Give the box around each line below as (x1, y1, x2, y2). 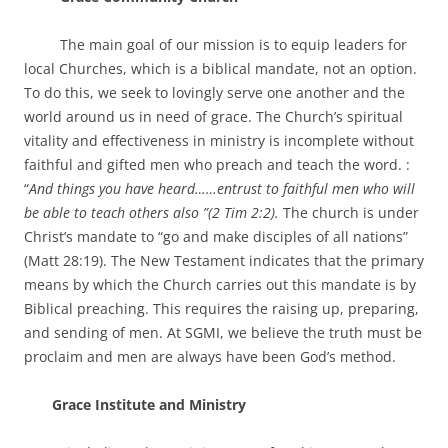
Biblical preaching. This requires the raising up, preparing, (24, 299, 419, 318)
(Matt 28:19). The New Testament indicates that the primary (24, 251, 424, 270)
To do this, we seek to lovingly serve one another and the (24, 83, 405, 102)
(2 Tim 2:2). (208, 203, 283, 222)
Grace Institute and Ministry (48, 395, 246, 414)
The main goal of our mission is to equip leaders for (24, 35, 407, 54)
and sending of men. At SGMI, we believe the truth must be (24, 323, 422, 342)
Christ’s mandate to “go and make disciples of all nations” (24, 227, 408, 246)
